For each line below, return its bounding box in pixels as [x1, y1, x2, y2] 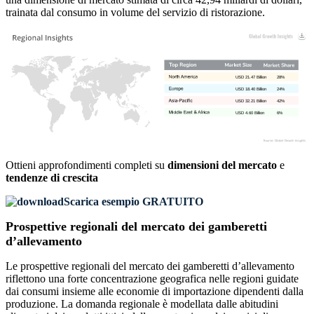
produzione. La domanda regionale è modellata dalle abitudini [6, 298, 278, 310]
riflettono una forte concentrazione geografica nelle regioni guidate [6, 273, 299, 285]
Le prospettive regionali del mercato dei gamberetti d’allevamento [6, 260, 294, 273]
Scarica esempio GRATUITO [64, 196, 203, 208]
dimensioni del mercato [168, 159, 277, 172]
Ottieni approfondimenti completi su [6, 159, 168, 172]
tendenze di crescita [6, 172, 98, 184]
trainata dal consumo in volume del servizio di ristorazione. [6, 6, 265, 19]
